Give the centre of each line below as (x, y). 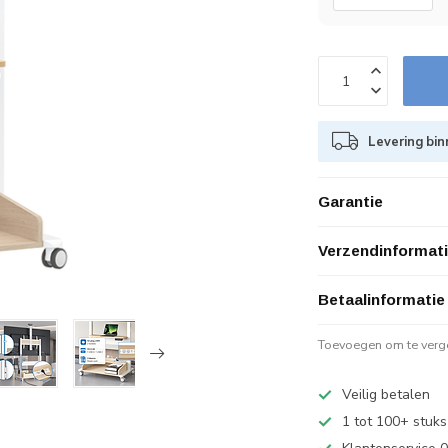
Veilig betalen (386, 394)
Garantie (351, 201)
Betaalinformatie (382, 299)
